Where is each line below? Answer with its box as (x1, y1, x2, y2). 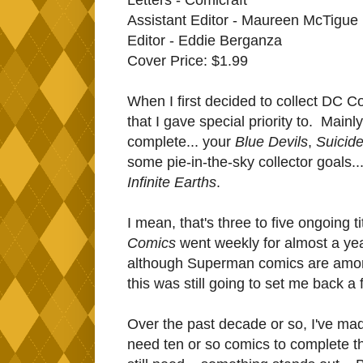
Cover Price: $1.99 (127, 52, 248, 69)
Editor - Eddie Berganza (127, 32, 282, 49)
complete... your (127, 133, 231, 150)
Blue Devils (231, 133, 308, 150)
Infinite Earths (127, 173, 216, 190)
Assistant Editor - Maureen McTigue (127, 11, 358, 28)
